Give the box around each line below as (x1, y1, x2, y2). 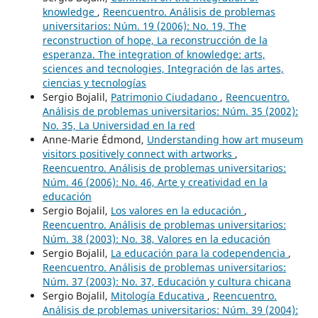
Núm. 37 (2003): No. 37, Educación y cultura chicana (42, 274, 291, 288)
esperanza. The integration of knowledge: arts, (42, 47, 265, 61)
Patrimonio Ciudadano (110, 89, 220, 104)
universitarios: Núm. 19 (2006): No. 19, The (42, 18, 246, 33)
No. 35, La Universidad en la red (42, 118, 195, 132)
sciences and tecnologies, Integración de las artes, (42, 61, 284, 75)
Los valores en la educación (110, 203, 244, 217)
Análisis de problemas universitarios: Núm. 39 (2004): (42, 302, 298, 317)
